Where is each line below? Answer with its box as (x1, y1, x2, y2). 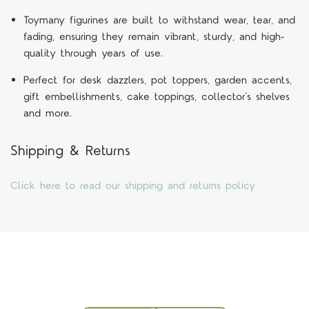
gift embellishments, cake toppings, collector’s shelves (23, 89, 290, 104)
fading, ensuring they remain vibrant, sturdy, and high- (23, 29, 285, 44)
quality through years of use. (23, 46, 163, 61)
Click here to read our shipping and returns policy (10, 179, 255, 194)
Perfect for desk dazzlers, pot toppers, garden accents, (23, 72, 292, 88)
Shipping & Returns (10, 141, 130, 161)
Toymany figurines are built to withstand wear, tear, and (23, 12, 295, 28)
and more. (23, 106, 72, 121)
